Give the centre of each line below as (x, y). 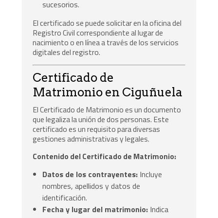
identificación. (65, 198)
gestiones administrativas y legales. (91, 139)
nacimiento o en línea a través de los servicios (106, 43)
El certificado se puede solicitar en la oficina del (107, 23)
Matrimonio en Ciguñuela (108, 92)
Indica (158, 209)
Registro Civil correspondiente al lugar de (98, 33)
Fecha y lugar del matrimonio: (95, 209)
